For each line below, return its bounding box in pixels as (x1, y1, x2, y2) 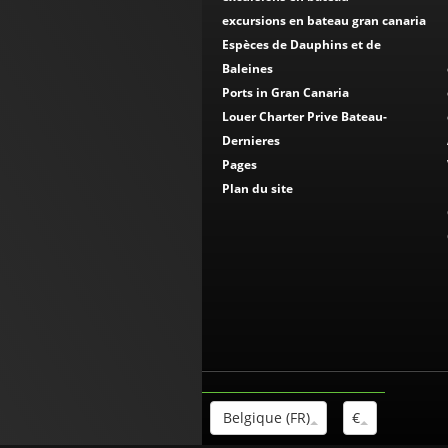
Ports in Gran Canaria (222, 84, 349, 102)
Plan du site (222, 180, 293, 198)
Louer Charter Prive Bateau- (222, 108, 387, 126)
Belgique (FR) (219, 407, 310, 427)
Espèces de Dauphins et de (222, 36, 381, 54)
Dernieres (222, 132, 280, 150)
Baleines (222, 60, 273, 78)
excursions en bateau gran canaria (222, 12, 426, 30)
